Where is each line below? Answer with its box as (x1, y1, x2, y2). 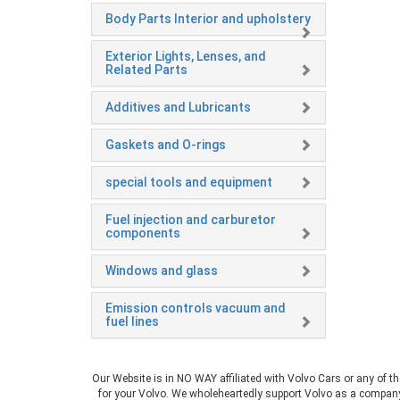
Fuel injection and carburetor (105, 212, 276, 228)
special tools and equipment (105, 175, 272, 190)
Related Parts (105, 62, 187, 78)
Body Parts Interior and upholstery (105, 12, 311, 27)
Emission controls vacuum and (105, 301, 286, 316)
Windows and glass (105, 263, 218, 279)
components (105, 226, 180, 241)
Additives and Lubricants (105, 100, 251, 115)
